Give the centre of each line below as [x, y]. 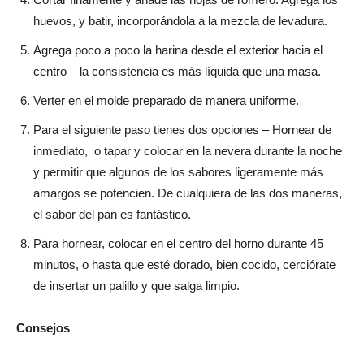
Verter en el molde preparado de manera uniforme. [166, 100]
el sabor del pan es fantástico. [112, 214]
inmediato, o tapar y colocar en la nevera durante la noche [188, 151]
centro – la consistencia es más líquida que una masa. [177, 71]
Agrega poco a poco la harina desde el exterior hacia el [178, 50]
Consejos [43, 328]
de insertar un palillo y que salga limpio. [136, 286]
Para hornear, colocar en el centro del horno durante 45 [178, 243]
